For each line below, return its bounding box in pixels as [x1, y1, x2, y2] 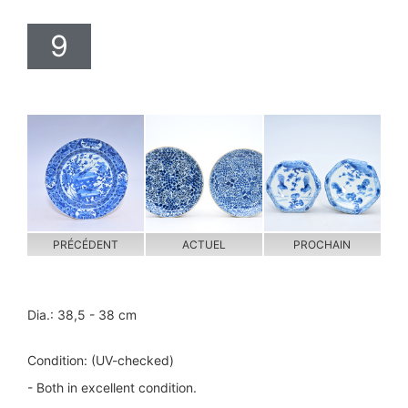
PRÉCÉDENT [53, 237, 119, 251]
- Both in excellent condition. [27, 379, 197, 395]
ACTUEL [181, 237, 226, 251]
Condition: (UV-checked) [27, 352, 174, 368]
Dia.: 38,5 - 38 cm [27, 306, 137, 322]
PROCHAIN [293, 237, 352, 251]
